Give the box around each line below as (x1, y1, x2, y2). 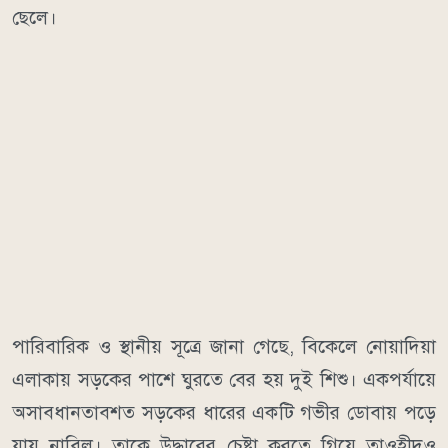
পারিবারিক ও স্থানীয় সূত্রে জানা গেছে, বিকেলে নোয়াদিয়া (12, 335, 436, 359)
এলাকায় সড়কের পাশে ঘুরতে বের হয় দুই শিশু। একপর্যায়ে (12, 368, 436, 392)
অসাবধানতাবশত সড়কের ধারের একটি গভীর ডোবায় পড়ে (12, 401, 436, 425)
